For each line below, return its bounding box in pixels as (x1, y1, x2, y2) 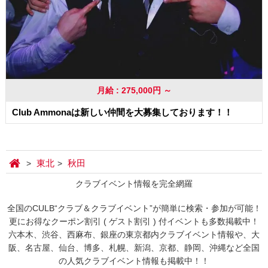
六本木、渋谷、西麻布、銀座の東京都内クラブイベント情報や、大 (8, 230, 260, 240)
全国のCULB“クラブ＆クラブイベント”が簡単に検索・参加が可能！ (7, 203, 261, 214)
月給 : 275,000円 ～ (96, 86, 172, 96)
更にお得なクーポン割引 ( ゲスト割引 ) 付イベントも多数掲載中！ (9, 217, 259, 227)
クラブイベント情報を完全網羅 (75, 179, 193, 189)
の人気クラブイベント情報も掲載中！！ (59, 256, 209, 266)
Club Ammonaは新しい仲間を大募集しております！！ (12, 107, 233, 118)
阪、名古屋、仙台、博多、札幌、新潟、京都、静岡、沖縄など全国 (8, 243, 260, 253)
